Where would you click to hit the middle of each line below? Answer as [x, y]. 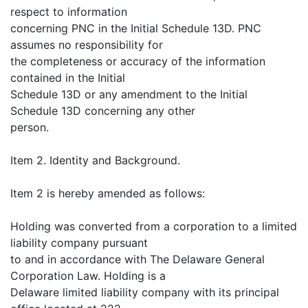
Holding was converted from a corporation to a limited [154, 227]
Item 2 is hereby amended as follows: [108, 194]
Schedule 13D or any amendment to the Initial [129, 95]
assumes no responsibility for [87, 45]
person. [30, 128]
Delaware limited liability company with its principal [145, 293]
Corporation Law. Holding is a [88, 276]
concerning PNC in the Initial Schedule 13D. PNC [136, 29]
